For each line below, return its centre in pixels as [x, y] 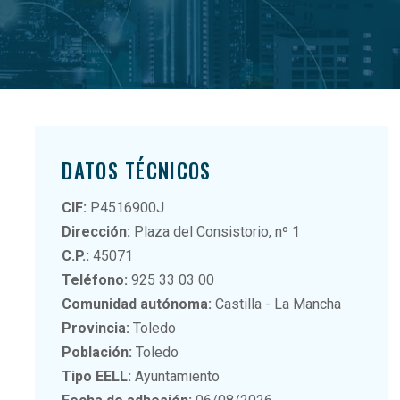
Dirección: [96, 231]
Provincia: [96, 328]
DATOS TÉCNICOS [137, 170]
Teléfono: [95, 279]
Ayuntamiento [176, 376]
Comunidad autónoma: [137, 304]
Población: [97, 352]
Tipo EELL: [97, 376]
